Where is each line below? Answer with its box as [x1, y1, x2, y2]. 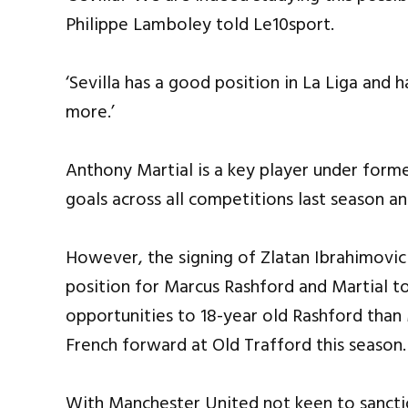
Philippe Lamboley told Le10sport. [66, 10, 334, 40]
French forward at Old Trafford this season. [66, 331, 406, 361]
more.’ [66, 97, 115, 127]
